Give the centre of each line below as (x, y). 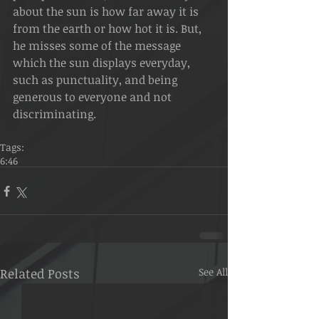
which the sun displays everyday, (103, 63)
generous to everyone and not (94, 97)
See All (213, 272)
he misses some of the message (98, 46)
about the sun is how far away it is (107, 11)
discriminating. (54, 114)
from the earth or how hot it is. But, (109, 28)
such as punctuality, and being (96, 80)
